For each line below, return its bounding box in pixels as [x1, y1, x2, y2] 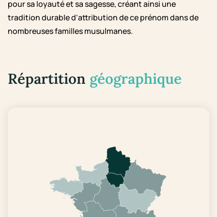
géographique [90, 69, 182, 88]
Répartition [8, 69, 90, 88]
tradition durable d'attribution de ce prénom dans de [8, 12, 199, 23]
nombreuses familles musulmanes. [8, 26, 133, 37]
